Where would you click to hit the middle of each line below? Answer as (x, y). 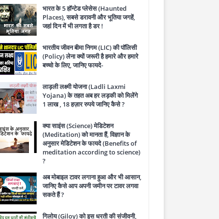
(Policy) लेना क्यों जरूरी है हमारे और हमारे (90, 56)
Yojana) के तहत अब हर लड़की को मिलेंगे (90, 95)
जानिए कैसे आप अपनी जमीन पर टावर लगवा (90, 186)
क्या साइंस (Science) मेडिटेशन (78, 126)
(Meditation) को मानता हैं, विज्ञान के (86, 134)
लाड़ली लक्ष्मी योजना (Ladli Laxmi (84, 87)
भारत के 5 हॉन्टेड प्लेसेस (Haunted (85, 8)
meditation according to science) (91, 152)
